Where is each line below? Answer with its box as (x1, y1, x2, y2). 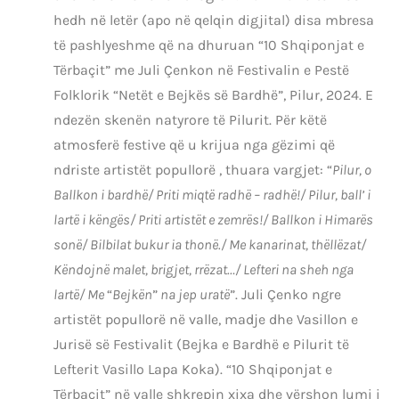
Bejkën (112, 286, 152, 304)
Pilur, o (332, 161, 371, 179)
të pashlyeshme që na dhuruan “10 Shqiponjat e (53, 37, 364, 54)
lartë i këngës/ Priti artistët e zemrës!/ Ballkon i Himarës (53, 211, 373, 229)
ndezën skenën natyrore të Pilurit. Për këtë (53, 111, 327, 129)
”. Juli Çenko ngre (230, 286, 341, 304)
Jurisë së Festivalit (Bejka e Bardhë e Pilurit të (53, 336, 349, 354)
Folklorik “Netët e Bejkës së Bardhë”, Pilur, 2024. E (53, 86, 373, 104)
